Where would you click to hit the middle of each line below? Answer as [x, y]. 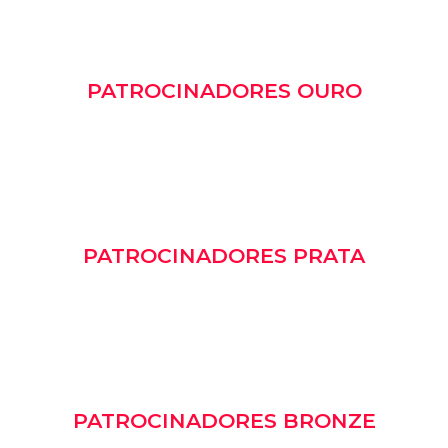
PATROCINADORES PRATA [224, 256]
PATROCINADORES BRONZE [224, 421]
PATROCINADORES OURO [224, 91]
